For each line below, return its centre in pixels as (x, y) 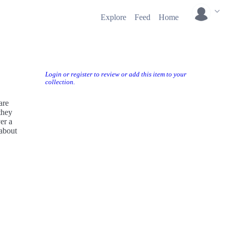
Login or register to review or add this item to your (116, 74)
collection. (60, 82)
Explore (113, 17)
